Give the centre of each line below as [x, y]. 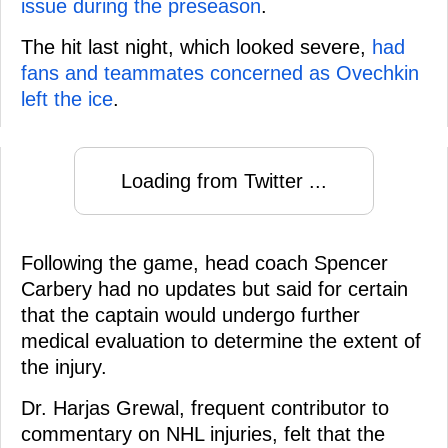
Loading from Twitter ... [224, 180]
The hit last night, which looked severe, [196, 46]
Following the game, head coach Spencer [204, 262]
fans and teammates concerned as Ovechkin [220, 72]
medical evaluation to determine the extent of [221, 340]
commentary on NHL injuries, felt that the [203, 433]
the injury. [64, 366]
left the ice [67, 98]
